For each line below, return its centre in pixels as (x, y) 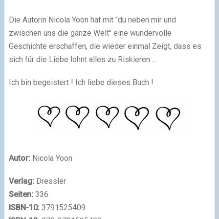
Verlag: (21, 181)
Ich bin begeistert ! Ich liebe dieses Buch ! (82, 82)
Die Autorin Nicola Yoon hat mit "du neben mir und (92, 20)
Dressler (51, 181)
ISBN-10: (25, 207)
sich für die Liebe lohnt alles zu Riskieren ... (83, 59)
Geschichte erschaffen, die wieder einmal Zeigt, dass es (105, 46)
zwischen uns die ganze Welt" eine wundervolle (90, 33)
